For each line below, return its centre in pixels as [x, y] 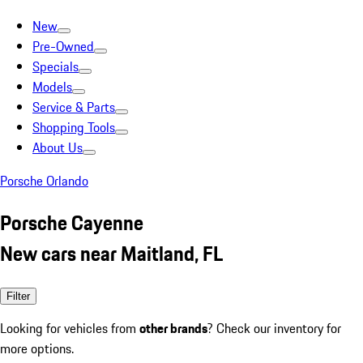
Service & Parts [74, 107]
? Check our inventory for [274, 328]
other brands [173, 328]
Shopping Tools [74, 127]
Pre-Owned [63, 46]
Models [52, 87]
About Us [58, 147]
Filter [18, 296]
